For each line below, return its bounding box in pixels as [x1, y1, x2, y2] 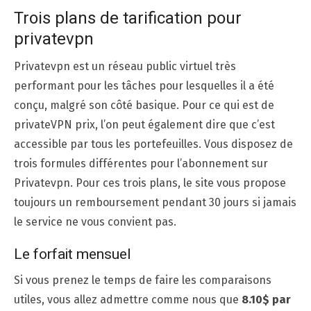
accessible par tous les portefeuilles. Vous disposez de [14, 137, 293, 151]
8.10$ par [242, 292, 291, 306]
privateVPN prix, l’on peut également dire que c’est [14, 117, 275, 131]
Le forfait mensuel [14, 243, 131, 265]
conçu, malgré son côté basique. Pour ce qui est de [14, 98, 274, 112]
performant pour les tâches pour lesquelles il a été [14, 78, 274, 92]
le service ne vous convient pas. [14, 215, 176, 228]
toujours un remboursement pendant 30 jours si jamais [14, 195, 296, 209]
